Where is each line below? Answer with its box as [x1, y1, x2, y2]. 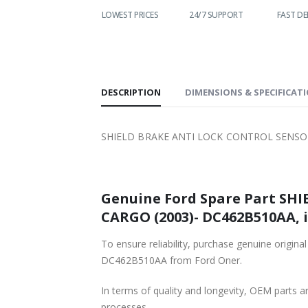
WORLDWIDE [31, 8, 78, 21]
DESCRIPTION [101, 85, 161, 98]
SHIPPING [37, 21, 71, 33]
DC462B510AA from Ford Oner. [101, 253, 242, 267]
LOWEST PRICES [101, 8, 158, 21]
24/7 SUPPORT [189, 8, 243, 21]
